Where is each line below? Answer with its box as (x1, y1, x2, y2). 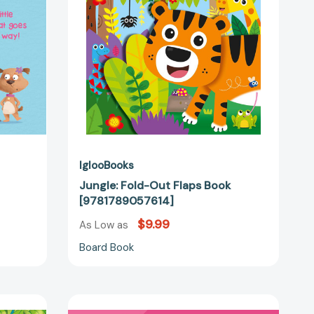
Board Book (78, 240, 134, 255)
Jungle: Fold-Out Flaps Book (78, 178, 231, 193)
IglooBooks (78, 158, 134, 172)
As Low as (78, 218, 131, 233)
